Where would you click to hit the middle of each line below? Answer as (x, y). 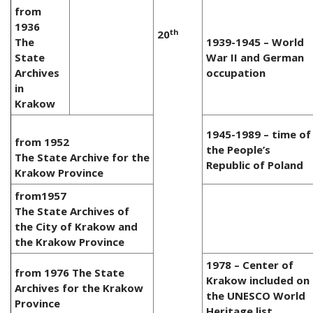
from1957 (41, 196)
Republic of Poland (255, 165)
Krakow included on (258, 281)
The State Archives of (72, 211)
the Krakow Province (70, 242)
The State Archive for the (82, 158)
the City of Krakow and (76, 227)
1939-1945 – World (255, 42)
